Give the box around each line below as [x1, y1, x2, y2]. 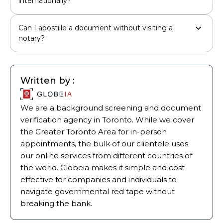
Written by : [20, 75, 75, 86]
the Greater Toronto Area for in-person [20, 126, 167, 136]
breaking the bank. [20, 198, 92, 208]
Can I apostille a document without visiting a [18, 23, 173, 32]
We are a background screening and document [20, 103, 201, 112]
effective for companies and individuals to [20, 174, 177, 184]
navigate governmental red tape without [20, 186, 175, 196]
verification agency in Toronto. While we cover [20, 114, 194, 124]
